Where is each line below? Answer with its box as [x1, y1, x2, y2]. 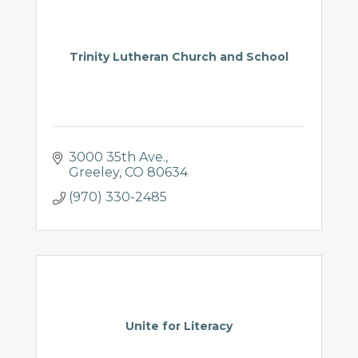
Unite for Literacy [125, 319, 233, 333]
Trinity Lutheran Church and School [70, 50, 288, 64]
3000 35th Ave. [69, 149, 165, 165]
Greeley [69, 165, 119, 180]
